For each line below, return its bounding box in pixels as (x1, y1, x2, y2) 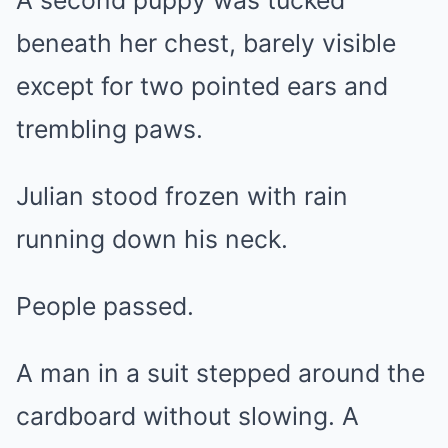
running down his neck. (16, 224, 288, 254)
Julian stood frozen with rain (16, 181, 348, 211)
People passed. (16, 291, 194, 321)
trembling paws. (16, 114, 203, 144)
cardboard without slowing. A (16, 401, 359, 431)
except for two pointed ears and (16, 71, 388, 101)
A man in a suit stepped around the (16, 358, 425, 388)
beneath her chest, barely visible (16, 28, 396, 58)
